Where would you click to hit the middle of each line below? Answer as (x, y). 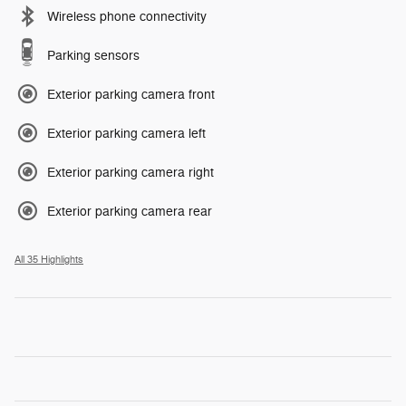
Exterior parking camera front (131, 94)
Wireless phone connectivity (127, 16)
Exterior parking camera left (126, 133)
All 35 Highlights (49, 259)
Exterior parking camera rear (130, 211)
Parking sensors (93, 55)
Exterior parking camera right (130, 172)
